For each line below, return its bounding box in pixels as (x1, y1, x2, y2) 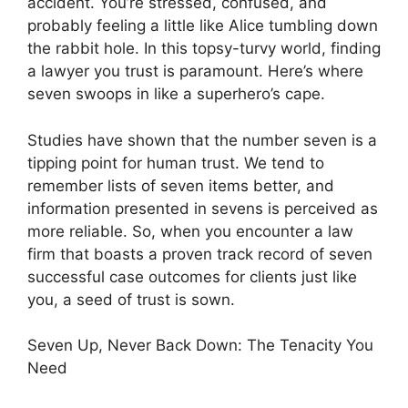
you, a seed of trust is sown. (27, 290, 235, 309)
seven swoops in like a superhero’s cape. (27, 85, 325, 103)
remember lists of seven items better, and (27, 176, 334, 195)
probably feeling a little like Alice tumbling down (27, 16, 378, 35)
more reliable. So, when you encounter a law (27, 221, 353, 240)
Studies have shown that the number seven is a (27, 130, 377, 149)
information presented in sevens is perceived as (27, 199, 378, 218)
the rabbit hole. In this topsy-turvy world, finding (27, 39, 381, 57)
